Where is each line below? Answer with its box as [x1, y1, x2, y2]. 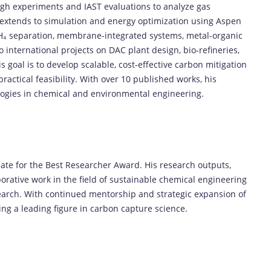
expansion [194, 188, 238, 200]
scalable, [81, 58, 119, 70]
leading [21, 202, 54, 214]
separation [9, 29, 53, 41]
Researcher [65, 158, 114, 171]
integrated [105, 29, 149, 41]
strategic [157, 188, 194, 200]
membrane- [57, 29, 105, 41]
